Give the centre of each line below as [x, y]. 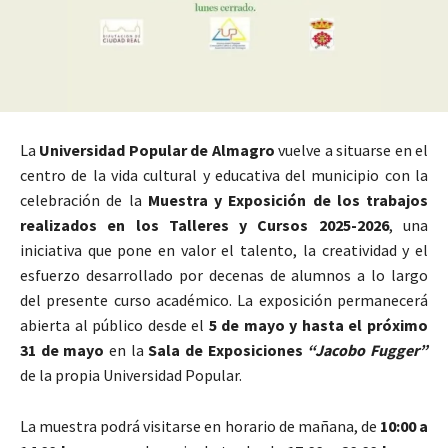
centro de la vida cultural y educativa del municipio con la [224, 174]
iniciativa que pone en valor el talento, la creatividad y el [224, 249]
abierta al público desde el [114, 324]
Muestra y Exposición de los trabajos [287, 199]
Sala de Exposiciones [228, 349]
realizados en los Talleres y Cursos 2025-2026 [204, 224]
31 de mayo [62, 349]
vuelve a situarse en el [351, 149]
